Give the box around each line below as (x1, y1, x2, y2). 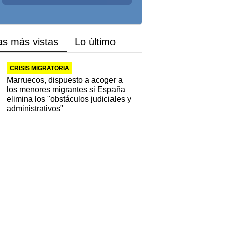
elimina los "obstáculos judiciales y (7, 95, 132, 104)
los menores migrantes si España (7, 85, 126, 94)
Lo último (75, 36, 116, 48)
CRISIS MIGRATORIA (10, 65, 70, 72)
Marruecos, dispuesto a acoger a (7, 76, 123, 85)
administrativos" (7, 104, 64, 114)
